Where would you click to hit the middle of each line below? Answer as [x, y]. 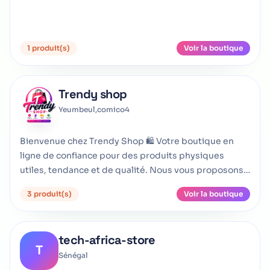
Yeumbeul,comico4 [94, 109]
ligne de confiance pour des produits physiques [122, 155]
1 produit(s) [49, 48]
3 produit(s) [49, 194]
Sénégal [73, 255]
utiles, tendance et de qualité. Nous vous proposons [132, 170]
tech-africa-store [107, 240]
